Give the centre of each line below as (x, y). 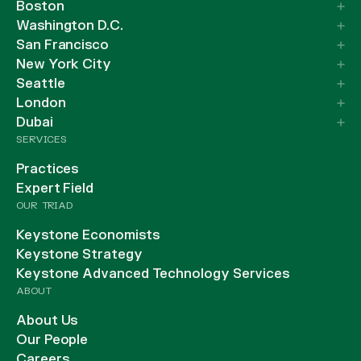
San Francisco (62, 46)
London (41, 104)
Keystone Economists (88, 236)
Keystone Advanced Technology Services (153, 274)
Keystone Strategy (79, 255)
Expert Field (55, 189)
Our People (52, 340)
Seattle (41, 84)
